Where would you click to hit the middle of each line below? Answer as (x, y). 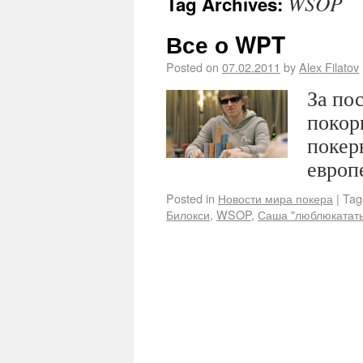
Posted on (192, 67)
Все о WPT (226, 44)
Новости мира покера (275, 198)
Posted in (190, 198)
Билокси (188, 214)
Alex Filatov (329, 67)
